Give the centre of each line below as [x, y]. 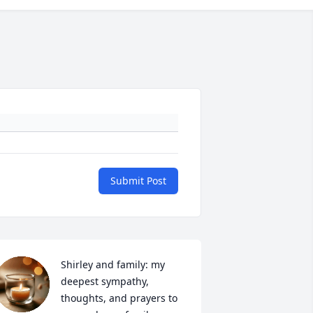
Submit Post [138, 181]
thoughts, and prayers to [119, 298]
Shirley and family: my [112, 264]
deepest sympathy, [104, 281]
